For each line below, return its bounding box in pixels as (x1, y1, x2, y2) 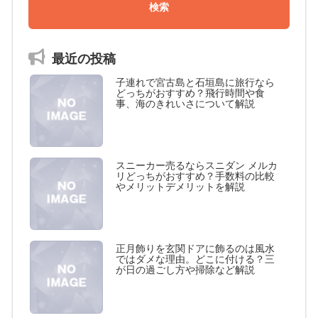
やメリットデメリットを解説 (115, 181, 245, 193)
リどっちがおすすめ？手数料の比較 (115, 170, 275, 182)
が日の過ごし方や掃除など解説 (115, 264, 255, 276)
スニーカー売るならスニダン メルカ (115, 160, 278, 172)
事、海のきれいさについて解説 (115, 97, 255, 109)
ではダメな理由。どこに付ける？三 (115, 253, 275, 265)
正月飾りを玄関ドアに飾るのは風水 (115, 243, 275, 255)
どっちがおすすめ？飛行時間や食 (115, 87, 265, 99)
